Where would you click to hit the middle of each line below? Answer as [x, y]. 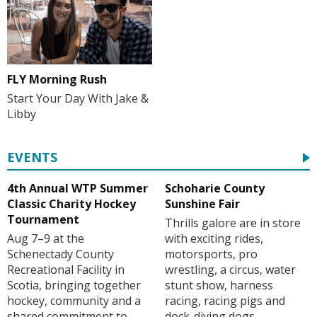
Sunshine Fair [202, 203]
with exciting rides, [214, 238]
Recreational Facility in [66, 269]
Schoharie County [214, 188]
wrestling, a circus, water [230, 269]
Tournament [43, 219]
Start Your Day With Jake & [78, 99]
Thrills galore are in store [232, 223]
